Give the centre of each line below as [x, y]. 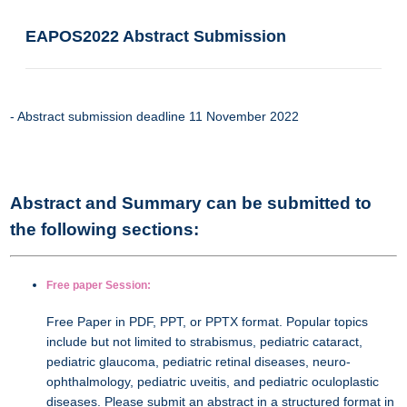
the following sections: [104, 229]
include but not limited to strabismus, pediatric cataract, [204, 341]
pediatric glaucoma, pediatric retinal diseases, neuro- [199, 361]
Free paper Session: [99, 285]
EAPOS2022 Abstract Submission [155, 36]
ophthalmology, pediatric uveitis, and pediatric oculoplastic [213, 381]
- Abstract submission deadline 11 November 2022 [154, 116]
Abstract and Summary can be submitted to [191, 203]
